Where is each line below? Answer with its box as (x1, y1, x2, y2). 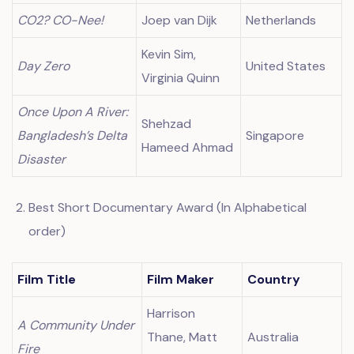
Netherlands (246, 12, 317, 28)
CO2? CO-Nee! (17, 12, 104, 28)
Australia (247, 329, 299, 345)
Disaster (17, 151, 66, 168)
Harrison (147, 305, 196, 322)
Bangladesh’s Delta (17, 127, 128, 144)
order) (28, 223, 66, 239)
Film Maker (147, 271, 215, 288)
